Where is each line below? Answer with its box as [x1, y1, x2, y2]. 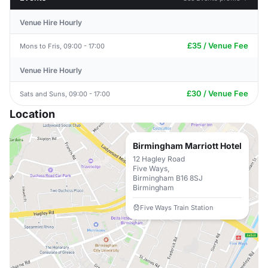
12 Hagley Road [133, 154, 185, 163]
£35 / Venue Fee [187, 41, 248, 50]
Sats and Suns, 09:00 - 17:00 [20, 89, 110, 98]
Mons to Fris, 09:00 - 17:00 [20, 41, 105, 50]
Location [10, 108, 55, 120]
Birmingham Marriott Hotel [133, 141, 242, 151]
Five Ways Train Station [140, 203, 214, 212]
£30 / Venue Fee [187, 89, 248, 98]
